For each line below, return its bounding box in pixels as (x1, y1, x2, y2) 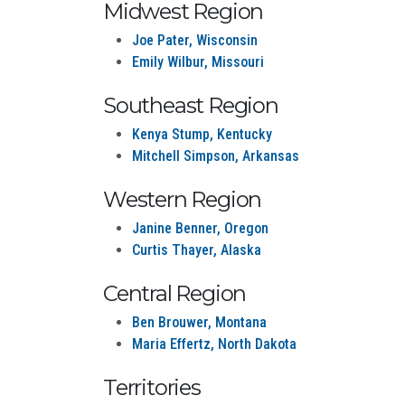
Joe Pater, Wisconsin (132, 32, 258, 49)
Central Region (103, 280, 247, 306)
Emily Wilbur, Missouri (132, 53, 264, 71)
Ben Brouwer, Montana (132, 314, 267, 331)
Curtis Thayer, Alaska (132, 241, 261, 259)
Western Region (103, 186, 262, 212)
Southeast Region (103, 92, 278, 118)
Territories (103, 374, 201, 400)
